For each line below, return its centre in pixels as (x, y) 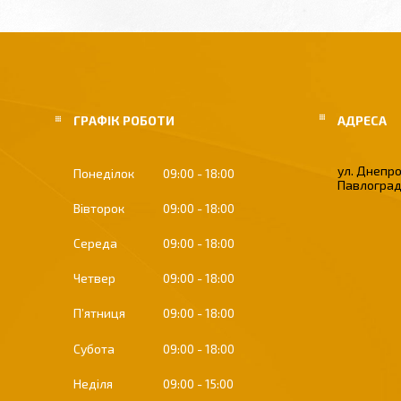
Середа (95, 243)
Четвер (94, 278)
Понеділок (104, 174)
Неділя (93, 383)
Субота (94, 348)
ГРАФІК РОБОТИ (124, 120)
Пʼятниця (99, 313)
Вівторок (99, 209)
